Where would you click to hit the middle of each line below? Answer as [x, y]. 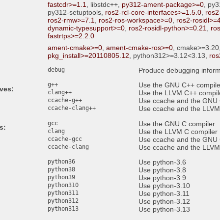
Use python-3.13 [165, 209]
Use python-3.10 [165, 186]
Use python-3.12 [165, 202]
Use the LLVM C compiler [178, 131]
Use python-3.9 [163, 178]
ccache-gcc [65, 139]
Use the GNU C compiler [177, 124]
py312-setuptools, [76, 13]
